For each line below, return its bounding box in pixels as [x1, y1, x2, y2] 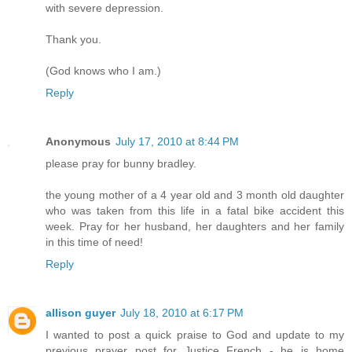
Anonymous [46, 134, 111, 148]
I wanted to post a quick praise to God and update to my [46, 328, 344, 341]
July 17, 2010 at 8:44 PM [115, 134, 239, 148]
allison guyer [46, 306, 115, 319]
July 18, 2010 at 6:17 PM [120, 306, 244, 319]
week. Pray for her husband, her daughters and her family [46, 219, 344, 233]
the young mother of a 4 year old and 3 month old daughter [46, 188, 344, 201]
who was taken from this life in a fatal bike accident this [46, 203, 344, 217]
